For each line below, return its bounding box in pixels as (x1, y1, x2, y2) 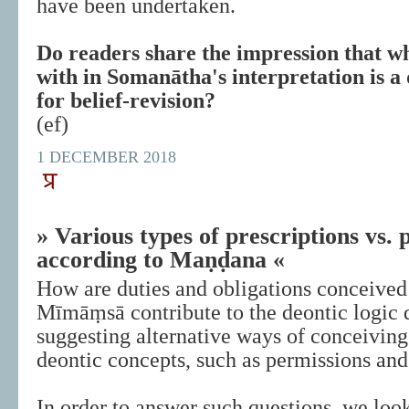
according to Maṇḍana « (37, 246, 285, 273)
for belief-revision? (37, 89, 215, 112)
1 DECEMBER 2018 (37, 148, 176, 166)
